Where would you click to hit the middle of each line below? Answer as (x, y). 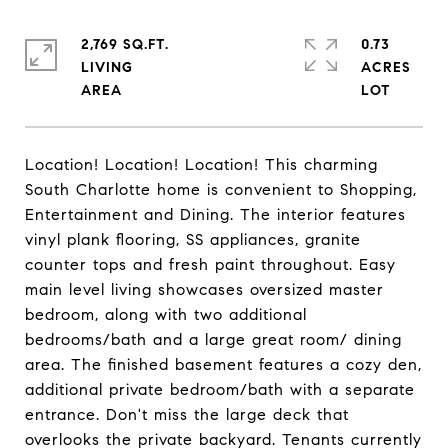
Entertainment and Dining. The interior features (215, 214)
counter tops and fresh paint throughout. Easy (210, 264)
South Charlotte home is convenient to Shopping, (221, 189)
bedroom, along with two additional (166, 314)
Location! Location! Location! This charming (201, 164)
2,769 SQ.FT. (125, 44)
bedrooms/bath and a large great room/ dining (213, 339)
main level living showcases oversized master (204, 289)
